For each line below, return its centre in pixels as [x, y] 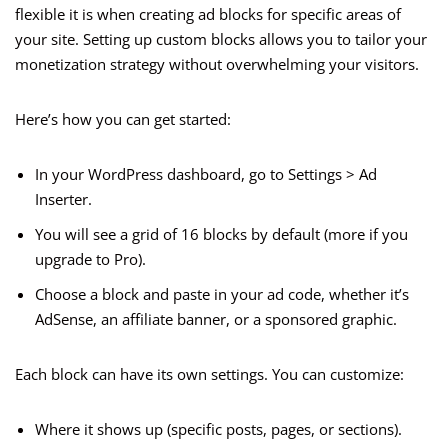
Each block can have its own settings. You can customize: [209, 374]
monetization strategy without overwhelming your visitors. [217, 64]
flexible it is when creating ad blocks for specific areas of [208, 14]
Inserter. [63, 199]
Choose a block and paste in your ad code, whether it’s [222, 294]
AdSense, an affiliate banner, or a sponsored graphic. [216, 319]
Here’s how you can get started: [123, 119]
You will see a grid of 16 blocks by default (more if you [221, 234]
